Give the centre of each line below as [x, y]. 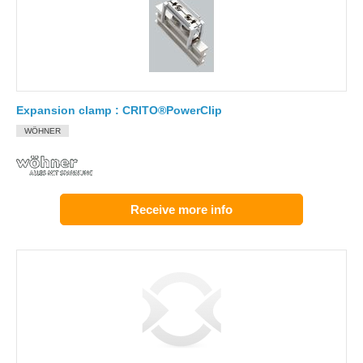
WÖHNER [43, 131]
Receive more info [181, 209]
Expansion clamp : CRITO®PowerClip [119, 110]
